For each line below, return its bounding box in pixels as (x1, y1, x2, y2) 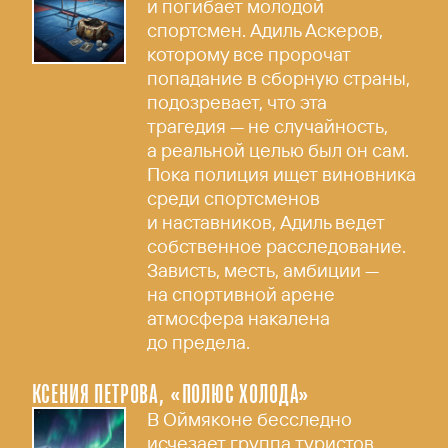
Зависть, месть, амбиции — (147, 258, 380, 283)
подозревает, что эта (147, 90, 328, 115)
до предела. (147, 330, 251, 355)
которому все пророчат (147, 42, 352, 67)
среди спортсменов (147, 186, 321, 211)
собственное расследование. (147, 234, 407, 259)
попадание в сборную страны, (147, 66, 411, 91)
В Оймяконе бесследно (147, 406, 353, 431)
